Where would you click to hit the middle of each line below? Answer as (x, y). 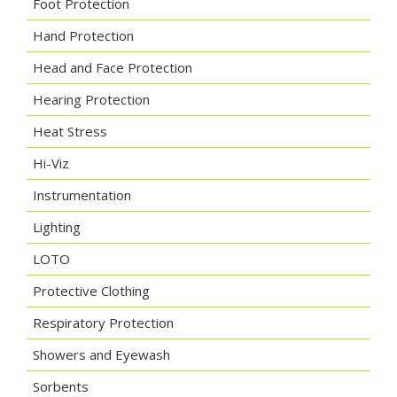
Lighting (57, 227)
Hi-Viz (51, 163)
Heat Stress (70, 132)
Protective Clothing (91, 291)
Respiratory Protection (103, 323)
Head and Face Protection (113, 68)
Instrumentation (82, 195)
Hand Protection (83, 36)
